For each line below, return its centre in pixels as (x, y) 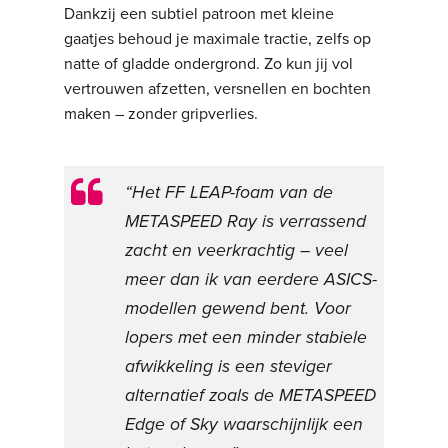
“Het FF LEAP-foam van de (229, 193)
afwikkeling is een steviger (229, 367)
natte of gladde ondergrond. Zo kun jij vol (209, 64)
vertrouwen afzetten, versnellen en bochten (218, 89)
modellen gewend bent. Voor (238, 309)
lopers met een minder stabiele (246, 338)
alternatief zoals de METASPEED (251, 396)
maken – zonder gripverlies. (161, 114)
